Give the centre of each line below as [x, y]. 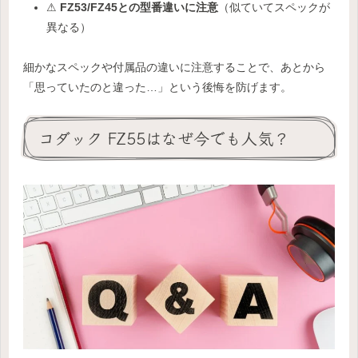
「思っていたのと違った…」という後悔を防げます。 [157, 87]
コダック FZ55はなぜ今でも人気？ [164, 138]
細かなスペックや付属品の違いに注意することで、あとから [174, 67]
